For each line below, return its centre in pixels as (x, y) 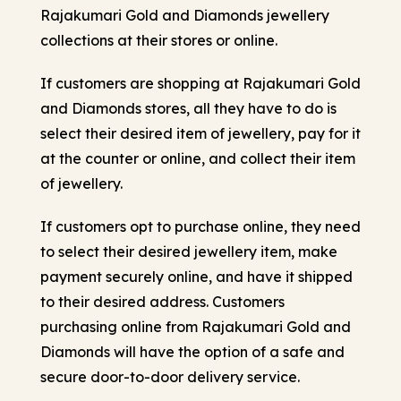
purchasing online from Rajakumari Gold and (196, 326)
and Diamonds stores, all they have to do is (188, 108)
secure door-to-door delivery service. (170, 376)
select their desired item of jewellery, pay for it (200, 133)
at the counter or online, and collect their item (198, 158)
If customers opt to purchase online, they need (200, 226)
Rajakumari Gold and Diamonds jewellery (185, 15)
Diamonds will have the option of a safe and (192, 351)
